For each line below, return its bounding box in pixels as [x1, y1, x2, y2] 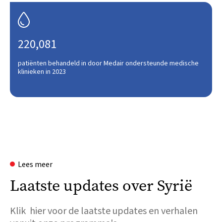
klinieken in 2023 [18, 67, 66, 77]
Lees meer [18, 159, 53, 170]
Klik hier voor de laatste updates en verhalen [10, 204, 198, 218]
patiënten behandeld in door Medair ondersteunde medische [18, 58, 199, 68]
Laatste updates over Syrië [10, 175, 192, 196]
